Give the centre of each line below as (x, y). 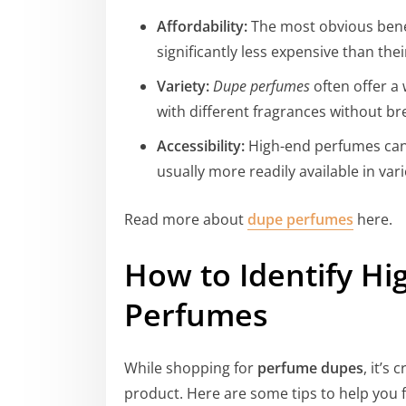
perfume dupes (310, 367)
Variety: (183, 86)
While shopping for (191, 367)
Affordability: (202, 26)
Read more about (186, 220)
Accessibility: (201, 145)
